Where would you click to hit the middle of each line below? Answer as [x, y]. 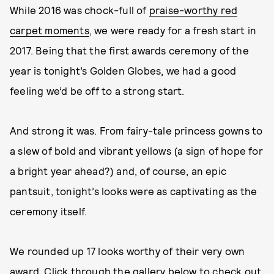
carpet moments [50, 30]
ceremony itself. [49, 211]
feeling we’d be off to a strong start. [97, 91]
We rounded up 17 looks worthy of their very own [128, 251]
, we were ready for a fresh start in [173, 30]
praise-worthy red [193, 10]
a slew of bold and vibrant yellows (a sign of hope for [136, 150]
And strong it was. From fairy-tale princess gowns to [136, 130]
